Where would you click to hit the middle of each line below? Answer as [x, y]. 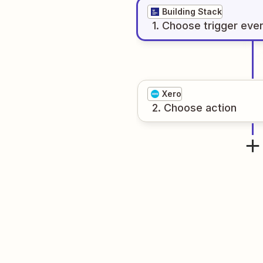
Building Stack [192, 11]
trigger [221, 26]
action [221, 108]
